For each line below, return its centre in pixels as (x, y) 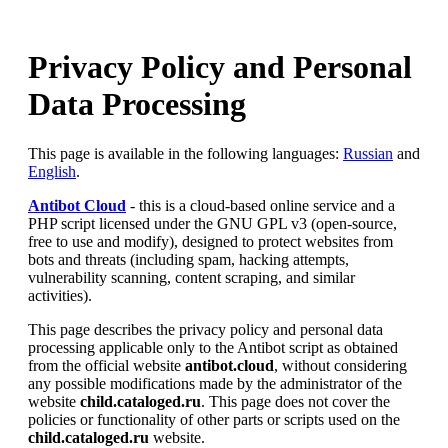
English (52, 171)
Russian (368, 153)
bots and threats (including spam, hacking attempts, (188, 259)
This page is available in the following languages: (185, 153)
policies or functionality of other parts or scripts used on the (214, 419)
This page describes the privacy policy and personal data (205, 329)
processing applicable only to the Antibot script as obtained (213, 347)
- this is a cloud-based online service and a (260, 205)
